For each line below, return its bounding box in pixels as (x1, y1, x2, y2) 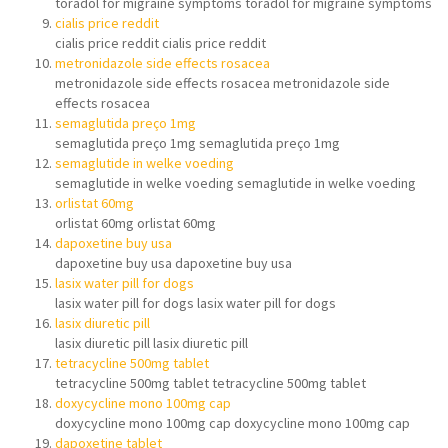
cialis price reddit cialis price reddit (55, 34, 266, 52)
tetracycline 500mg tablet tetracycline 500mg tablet (55, 374, 366, 392)
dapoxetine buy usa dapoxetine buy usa (55, 254, 292, 272)
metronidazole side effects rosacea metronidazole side (55, 74, 390, 92)
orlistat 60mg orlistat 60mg (55, 214, 216, 232)
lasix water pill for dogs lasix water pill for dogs (55, 294, 336, 312)
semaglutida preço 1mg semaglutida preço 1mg (55, 134, 340, 152)
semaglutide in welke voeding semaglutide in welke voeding (55, 174, 416, 192)
